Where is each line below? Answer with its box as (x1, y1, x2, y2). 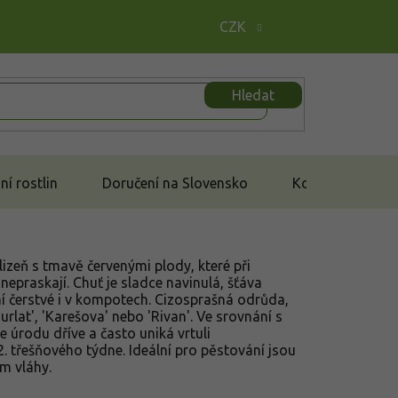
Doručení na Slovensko (102, 174, 248, 191)
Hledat (232, 86, 275, 103)
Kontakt (292, 174, 344, 191)
